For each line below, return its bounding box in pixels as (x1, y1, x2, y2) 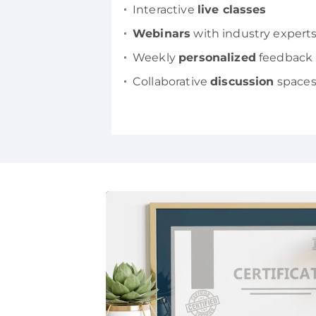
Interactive (133, 2, 197, 16)
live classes (197, 2, 267, 16)
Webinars (133, 26, 191, 40)
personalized (178, 50, 256, 64)
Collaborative (133, 74, 211, 88)
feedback (255, 50, 313, 64)
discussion (210, 74, 274, 88)
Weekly (133, 50, 179, 64)
